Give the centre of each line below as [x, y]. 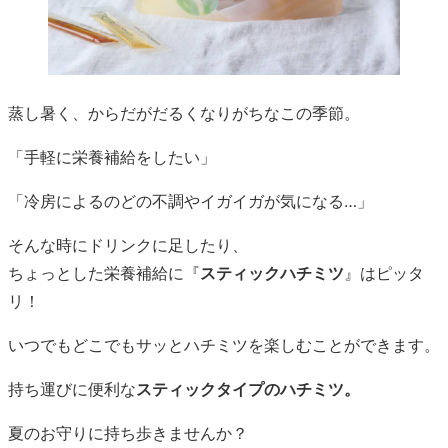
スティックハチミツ [272, 273]
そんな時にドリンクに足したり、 [128, 245]
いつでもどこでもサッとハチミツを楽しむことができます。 [224, 345]
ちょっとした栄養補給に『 [104, 273]
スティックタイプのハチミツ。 [248, 389]
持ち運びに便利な [72, 389]
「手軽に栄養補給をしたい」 [112, 157]
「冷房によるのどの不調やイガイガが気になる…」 [190, 201]
